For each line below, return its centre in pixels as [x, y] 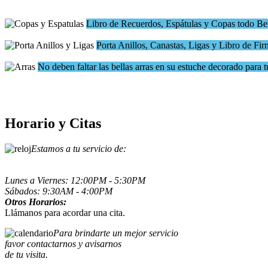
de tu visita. [26, 254]
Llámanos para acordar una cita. [65, 212]
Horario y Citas [53, 123]
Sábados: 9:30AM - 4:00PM [59, 191]
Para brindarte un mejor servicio [116, 233]
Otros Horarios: [36, 202]
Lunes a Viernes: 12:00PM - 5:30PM [75, 180]
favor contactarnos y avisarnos [63, 243]
